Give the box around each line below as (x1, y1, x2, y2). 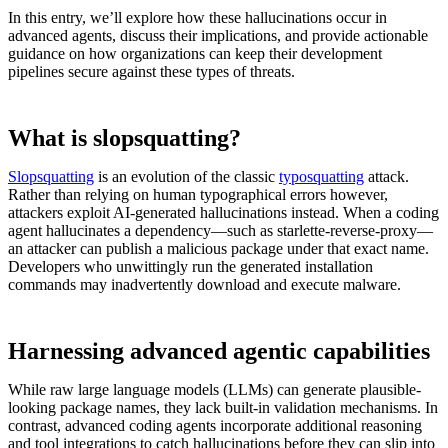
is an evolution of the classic (94, 168, 279, 186)
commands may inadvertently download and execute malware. (8, 276, 401, 294)
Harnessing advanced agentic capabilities (8, 338, 430, 365)
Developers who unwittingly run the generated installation (8, 258, 373, 276)
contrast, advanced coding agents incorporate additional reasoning (8, 417, 422, 435)
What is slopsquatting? (8, 125, 241, 152)
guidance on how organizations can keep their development (8, 45, 382, 63)
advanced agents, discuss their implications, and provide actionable (8, 27, 428, 45)
